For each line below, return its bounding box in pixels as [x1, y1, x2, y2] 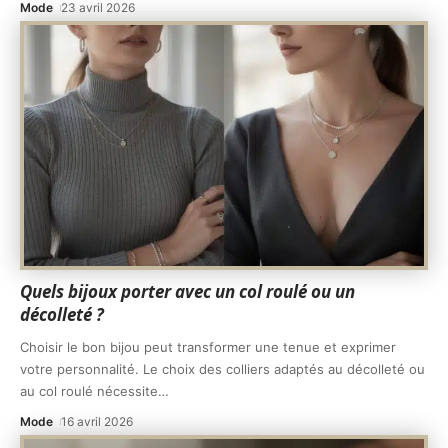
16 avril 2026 [61, 414, 134, 430]
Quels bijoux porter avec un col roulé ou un [20, 280, 355, 304]
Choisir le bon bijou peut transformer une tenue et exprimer [20, 339, 396, 356]
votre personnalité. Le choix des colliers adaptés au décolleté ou [20, 361, 425, 378]
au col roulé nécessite [20, 383, 158, 400]
